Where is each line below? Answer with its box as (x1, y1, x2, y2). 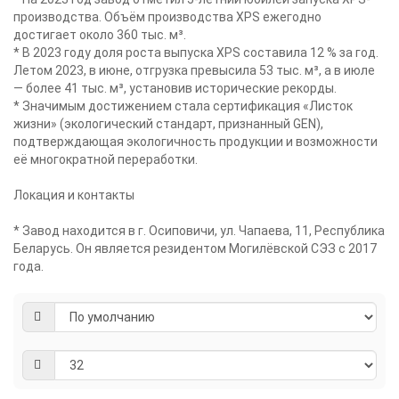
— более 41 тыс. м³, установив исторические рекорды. (13, 81, 337, 95)
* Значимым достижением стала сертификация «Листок (13, 99, 353, 113)
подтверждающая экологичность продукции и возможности (13, 134, 378, 149)
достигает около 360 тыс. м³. (13, 28, 186, 42)
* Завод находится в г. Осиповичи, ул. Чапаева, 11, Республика (13, 224, 385, 238)
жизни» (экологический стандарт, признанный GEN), (13, 117, 323, 131)
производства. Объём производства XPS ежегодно (13, 10, 322, 24)
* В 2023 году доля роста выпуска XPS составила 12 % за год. (13, 45, 379, 60)
